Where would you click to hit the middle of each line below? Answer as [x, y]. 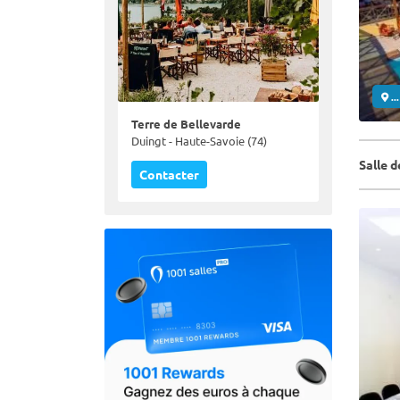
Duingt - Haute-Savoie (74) [199, 141]
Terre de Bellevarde [186, 124]
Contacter [169, 174]
